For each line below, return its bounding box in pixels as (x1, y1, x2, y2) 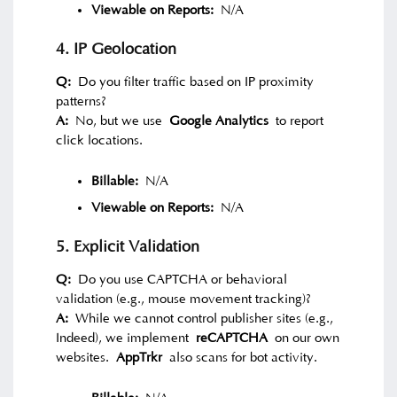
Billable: (91, 174, 139, 190)
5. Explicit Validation (56, 238, 200, 257)
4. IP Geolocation (56, 41, 177, 59)
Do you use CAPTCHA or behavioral (71, 272, 288, 288)
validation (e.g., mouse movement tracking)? (56, 292, 312, 307)
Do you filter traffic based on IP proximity (71, 74, 315, 90)
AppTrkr (116, 350, 163, 366)
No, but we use (68, 113, 170, 129)
